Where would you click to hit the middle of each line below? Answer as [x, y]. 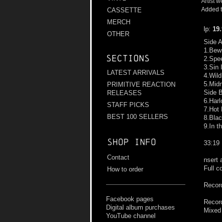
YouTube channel [131, 216]
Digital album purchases [140, 208]
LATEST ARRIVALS [136, 73]
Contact [118, 158]
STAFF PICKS [128, 105]
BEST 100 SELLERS [138, 117]
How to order [125, 169]
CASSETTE [124, 10]
